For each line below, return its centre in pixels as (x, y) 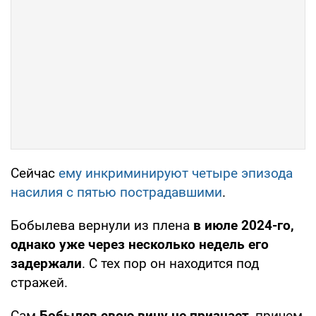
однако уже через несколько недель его (140, 244)
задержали (46, 263)
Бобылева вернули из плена (102, 225)
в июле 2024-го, (244, 225)
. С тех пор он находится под (170, 263)
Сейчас (35, 173)
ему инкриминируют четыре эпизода (176, 173)
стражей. (39, 282)
